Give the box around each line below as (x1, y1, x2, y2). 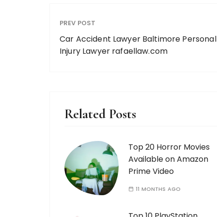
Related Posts (64, 106, 136, 122)
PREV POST (60, 18, 96, 28)
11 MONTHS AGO (136, 185, 181, 193)
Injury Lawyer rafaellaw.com (60, 46, 168, 57)
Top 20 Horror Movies (128, 141, 210, 153)
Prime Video (128, 166, 174, 177)
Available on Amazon (128, 154, 208, 165)
